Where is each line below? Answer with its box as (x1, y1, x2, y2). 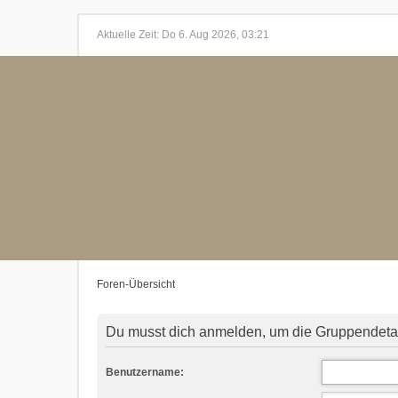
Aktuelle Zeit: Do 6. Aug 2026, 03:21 (97, 28, 269, 41)
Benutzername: (106, 366, 184, 378)
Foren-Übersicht (97, 278, 175, 291)
